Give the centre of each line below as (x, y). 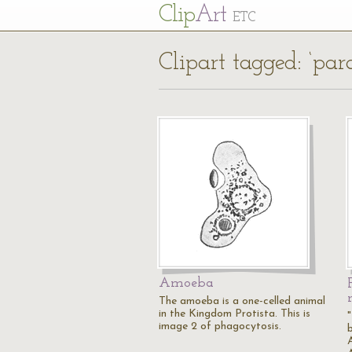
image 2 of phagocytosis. (220, 326)
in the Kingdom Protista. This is (235, 314)
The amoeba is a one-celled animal (242, 301)
